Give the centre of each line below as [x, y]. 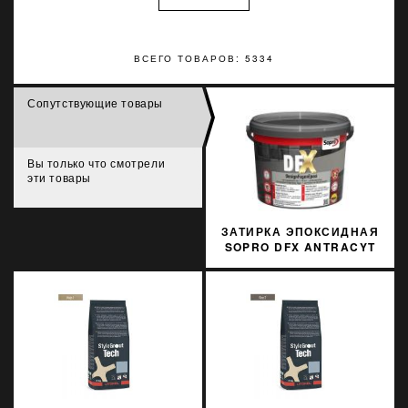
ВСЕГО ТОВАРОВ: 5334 [204, 58]
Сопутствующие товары [95, 102]
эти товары [59, 177]
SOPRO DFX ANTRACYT [300, 247]
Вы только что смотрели [97, 163]
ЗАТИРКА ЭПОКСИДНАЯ [300, 231]
